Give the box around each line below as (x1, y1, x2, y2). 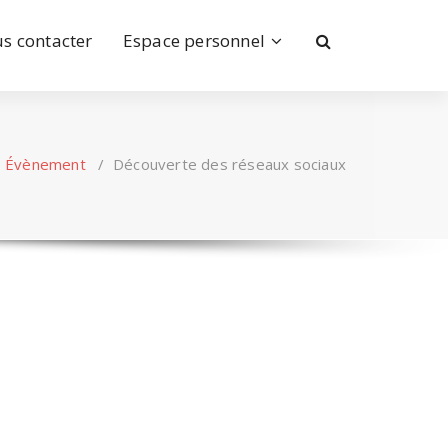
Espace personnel (122, 28, 265, 52)
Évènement (4, 154, 86, 174)
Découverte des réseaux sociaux (113, 154, 346, 174)
